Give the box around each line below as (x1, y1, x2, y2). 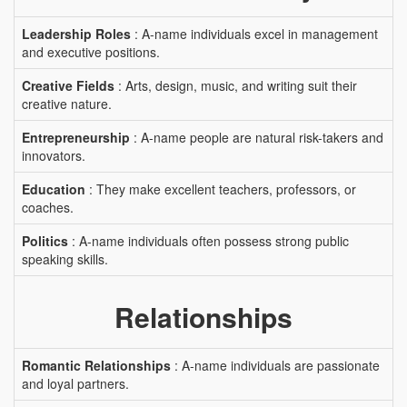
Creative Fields (22, 76, 114, 94)
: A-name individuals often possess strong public (68, 232, 349, 250)
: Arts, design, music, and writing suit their (114, 76, 357, 94)
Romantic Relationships (22, 356, 171, 374)
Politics (22, 232, 68, 250)
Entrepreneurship (22, 128, 130, 146)
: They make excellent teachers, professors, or (85, 180, 356, 198)
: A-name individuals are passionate (171, 356, 380, 374)
